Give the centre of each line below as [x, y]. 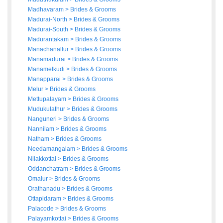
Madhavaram [47, 10]
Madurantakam [49, 40]
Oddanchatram [49, 169]
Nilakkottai [43, 159]
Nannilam [42, 129]
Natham [39, 139]
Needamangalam [52, 149]
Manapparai [45, 79]
